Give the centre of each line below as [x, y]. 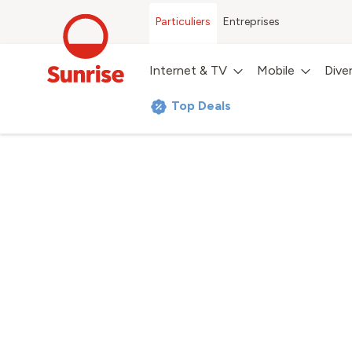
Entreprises [251, 22]
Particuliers [183, 22]
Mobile [276, 70]
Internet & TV [188, 70]
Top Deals [201, 106]
